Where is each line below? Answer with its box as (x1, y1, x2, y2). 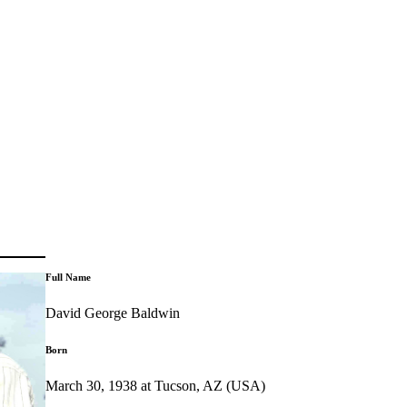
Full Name (45, 271, 92, 283)
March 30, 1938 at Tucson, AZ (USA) (45, 377, 266, 393)
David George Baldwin (45, 304, 181, 321)
